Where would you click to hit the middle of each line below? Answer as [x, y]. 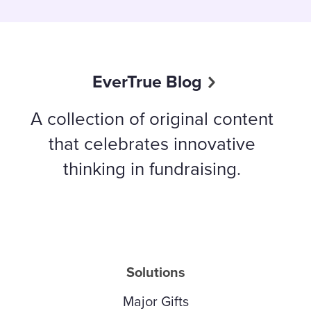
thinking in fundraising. [152, 168]
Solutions [155, 272]
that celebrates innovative [152, 143]
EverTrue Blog [147, 81]
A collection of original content [152, 118]
